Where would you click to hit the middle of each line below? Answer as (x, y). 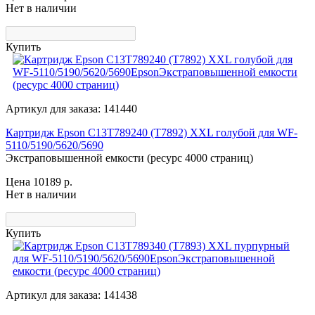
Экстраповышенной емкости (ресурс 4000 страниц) (129, 157)
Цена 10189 (35, 181)
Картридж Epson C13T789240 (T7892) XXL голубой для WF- (152, 132)
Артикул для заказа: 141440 (71, 108)
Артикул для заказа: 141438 (71, 295)
